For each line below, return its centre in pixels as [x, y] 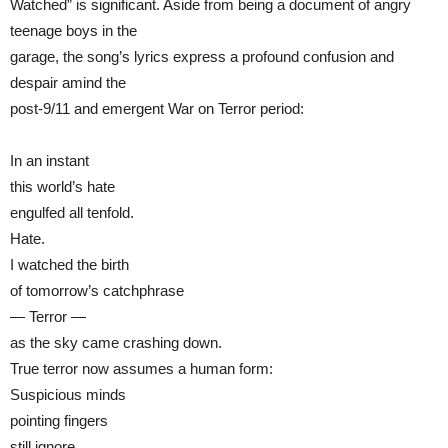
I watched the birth [69, 264]
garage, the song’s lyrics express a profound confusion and [202, 56]
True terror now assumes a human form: [141, 368]
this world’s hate [62, 186]
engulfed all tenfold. [72, 212]
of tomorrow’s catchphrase [97, 290]
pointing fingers [59, 420]
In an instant [49, 160]
